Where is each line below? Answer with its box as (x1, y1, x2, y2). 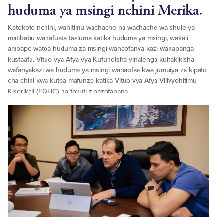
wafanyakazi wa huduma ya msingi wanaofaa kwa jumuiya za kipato (8, 66, 207, 75)
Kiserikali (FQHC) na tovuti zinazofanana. (8, 87, 129, 96)
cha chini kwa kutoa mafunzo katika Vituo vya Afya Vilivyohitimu (8, 77, 197, 85)
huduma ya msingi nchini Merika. (8, 1, 203, 20)
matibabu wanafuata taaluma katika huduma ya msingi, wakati (8, 34, 188, 43)
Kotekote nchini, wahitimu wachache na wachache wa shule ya (8, 23, 195, 32)
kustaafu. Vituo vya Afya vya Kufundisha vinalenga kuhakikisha (8, 55, 194, 64)
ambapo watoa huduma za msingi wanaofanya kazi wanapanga (8, 45, 194, 53)
